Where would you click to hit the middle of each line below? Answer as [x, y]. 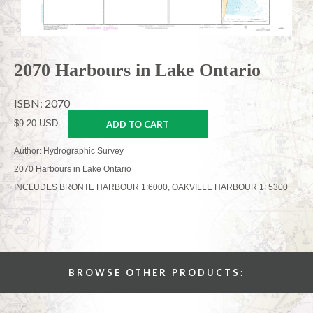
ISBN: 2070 [42, 103]
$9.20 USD [36, 123]
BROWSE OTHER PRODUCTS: [156, 272]
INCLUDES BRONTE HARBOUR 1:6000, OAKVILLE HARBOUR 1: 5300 [151, 187]
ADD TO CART [138, 124]
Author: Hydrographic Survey [69, 151]
